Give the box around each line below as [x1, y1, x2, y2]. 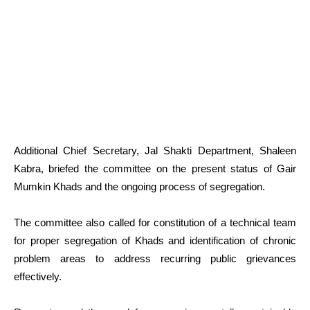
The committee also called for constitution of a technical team [14, 217, 296, 229]
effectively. [14, 271, 62, 283]
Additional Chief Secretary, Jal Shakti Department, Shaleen [14, 145, 296, 157]
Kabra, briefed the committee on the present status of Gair [14, 163, 296, 175]
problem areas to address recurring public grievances [14, 253, 296, 265]
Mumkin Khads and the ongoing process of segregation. [14, 181, 265, 193]
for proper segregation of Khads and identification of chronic [14, 235, 296, 247]
